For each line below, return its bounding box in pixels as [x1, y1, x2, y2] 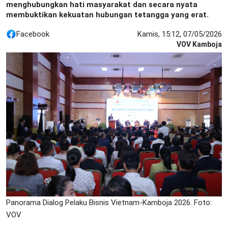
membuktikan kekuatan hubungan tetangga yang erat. [6, 10, 209, 19]
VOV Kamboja [177, 40, 222, 48]
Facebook [16, 30, 49, 39]
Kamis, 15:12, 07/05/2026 [137, 30, 222, 39]
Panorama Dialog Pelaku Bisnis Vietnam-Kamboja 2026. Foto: [6, 197, 212, 207]
